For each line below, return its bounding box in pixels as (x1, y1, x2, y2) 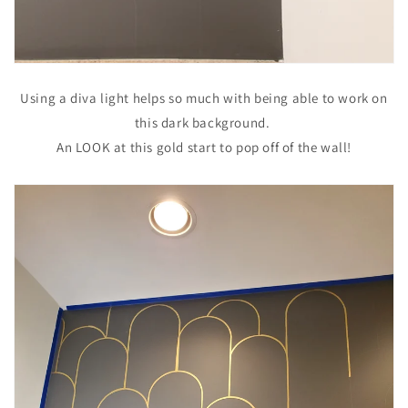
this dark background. (134, 113, 274, 131)
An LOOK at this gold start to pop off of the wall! (56, 138, 352, 156)
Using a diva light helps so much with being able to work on (20, 88, 388, 107)
